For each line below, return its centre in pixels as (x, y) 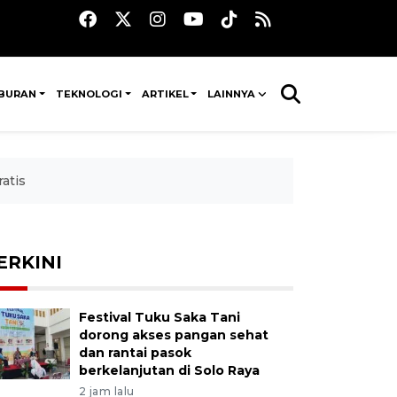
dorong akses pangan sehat (173, 335)
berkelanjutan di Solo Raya (169, 370)
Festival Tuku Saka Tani (159, 317)
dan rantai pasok (135, 353)
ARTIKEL (165, 94)
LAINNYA (232, 94)
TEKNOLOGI (90, 94)
